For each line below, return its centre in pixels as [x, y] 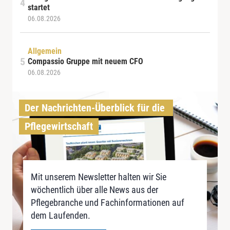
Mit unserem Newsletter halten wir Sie [99, 177]
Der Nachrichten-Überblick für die [95, 108]
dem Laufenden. [61, 216]
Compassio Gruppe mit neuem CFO [85, 62]
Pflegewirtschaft [59, 127]
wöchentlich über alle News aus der [94, 190]
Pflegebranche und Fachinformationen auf [108, 203]
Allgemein [45, 51]
